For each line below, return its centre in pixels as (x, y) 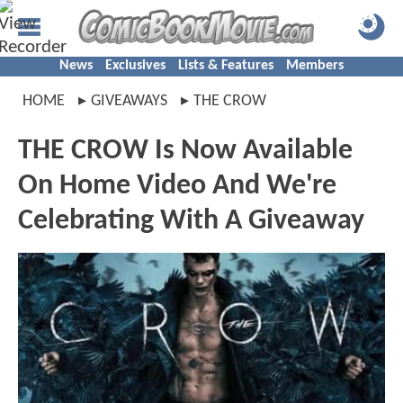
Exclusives (135, 66)
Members (315, 66)
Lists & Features (226, 66)
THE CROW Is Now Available (185, 151)
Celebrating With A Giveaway (191, 221)
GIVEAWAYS (129, 101)
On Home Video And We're (177, 186)
